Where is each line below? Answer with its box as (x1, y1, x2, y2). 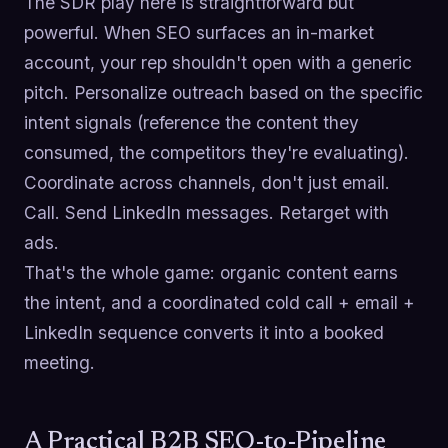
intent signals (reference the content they (24, 111, 359, 133)
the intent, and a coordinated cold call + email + (24, 291, 415, 313)
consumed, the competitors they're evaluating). (24, 141, 409, 163)
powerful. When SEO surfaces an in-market (24, 21, 374, 43)
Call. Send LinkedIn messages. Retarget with (24, 201, 389, 223)
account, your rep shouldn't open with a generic (24, 51, 412, 73)
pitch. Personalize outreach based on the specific (24, 81, 423, 103)
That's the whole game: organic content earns (24, 261, 398, 283)
